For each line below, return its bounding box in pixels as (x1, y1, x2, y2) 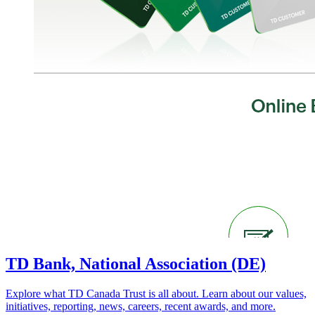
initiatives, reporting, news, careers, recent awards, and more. (6, 300, 276, 312)
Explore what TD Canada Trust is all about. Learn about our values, (6, 287, 307, 300)
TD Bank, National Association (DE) (6, 254, 266, 273)
